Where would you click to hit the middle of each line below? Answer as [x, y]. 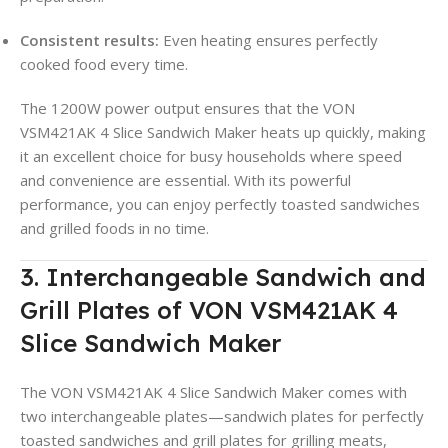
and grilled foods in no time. [114, 228]
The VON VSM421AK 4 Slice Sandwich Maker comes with [213, 392]
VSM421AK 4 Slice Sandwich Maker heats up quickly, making [223, 132]
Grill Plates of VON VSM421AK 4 [209, 310]
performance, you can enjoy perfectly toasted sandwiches [220, 204]
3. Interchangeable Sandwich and [223, 277]
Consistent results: [89, 40]
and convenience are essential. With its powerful [185, 180]
